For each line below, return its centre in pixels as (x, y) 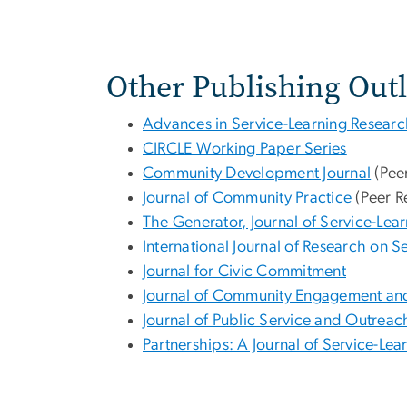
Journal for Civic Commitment (244, 272)
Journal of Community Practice (248, 199)
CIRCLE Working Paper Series (245, 149)
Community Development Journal (257, 174)
